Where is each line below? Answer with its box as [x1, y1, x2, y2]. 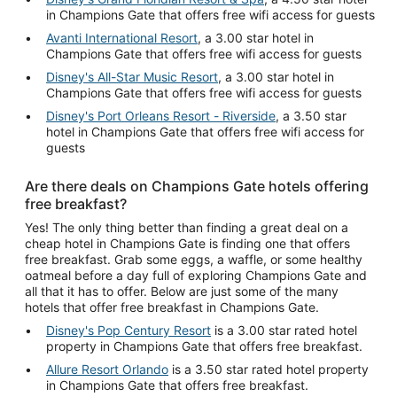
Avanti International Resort [46, 29, 198, 45]
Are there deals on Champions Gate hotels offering [25, 176, 369, 195]
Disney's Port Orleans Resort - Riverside [46, 107, 276, 123]
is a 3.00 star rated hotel [211, 322, 357, 338]
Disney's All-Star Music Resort [46, 68, 218, 84]
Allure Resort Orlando [46, 361, 168, 377]
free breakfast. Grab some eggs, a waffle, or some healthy [25, 251, 362, 267]
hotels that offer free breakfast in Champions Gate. [25, 299, 319, 315]
